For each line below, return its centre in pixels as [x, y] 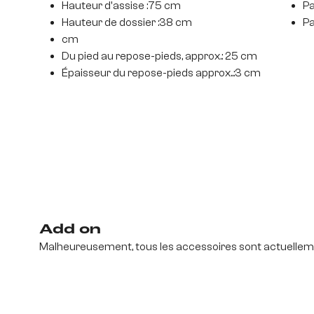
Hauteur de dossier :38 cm [127, 22]
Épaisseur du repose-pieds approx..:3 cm [161, 73]
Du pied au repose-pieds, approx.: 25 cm [159, 56]
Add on [70, 230]
